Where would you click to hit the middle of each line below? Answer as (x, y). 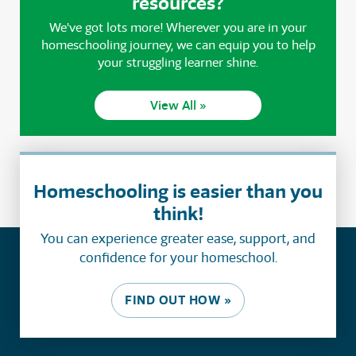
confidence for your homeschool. (178, 258)
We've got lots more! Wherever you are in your (178, 28)
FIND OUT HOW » (178, 300)
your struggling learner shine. (178, 63)
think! (178, 214)
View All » (178, 106)
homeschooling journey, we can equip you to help (178, 45)
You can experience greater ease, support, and (178, 239)
